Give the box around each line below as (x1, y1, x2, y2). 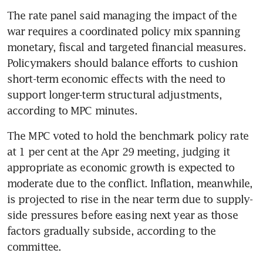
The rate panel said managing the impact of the (7, 9, 237, 22)
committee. (7, 240, 61, 254)
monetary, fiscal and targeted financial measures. (7, 41, 246, 54)
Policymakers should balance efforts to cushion (7, 56, 238, 70)
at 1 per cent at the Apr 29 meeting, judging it (7, 145, 230, 159)
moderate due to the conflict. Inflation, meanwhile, (7, 177, 253, 190)
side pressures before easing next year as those (7, 208, 238, 222)
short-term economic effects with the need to (7, 72, 225, 86)
